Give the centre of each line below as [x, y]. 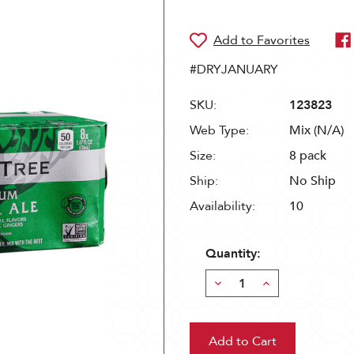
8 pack [308, 156]
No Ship [313, 181]
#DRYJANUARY [234, 70]
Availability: [222, 206]
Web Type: [219, 130]
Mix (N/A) [316, 130]
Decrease [239, 283]
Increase [284, 283]
